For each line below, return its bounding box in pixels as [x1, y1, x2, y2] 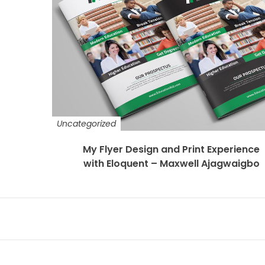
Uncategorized [56, 118, 116, 130]
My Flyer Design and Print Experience [83, 143, 260, 157]
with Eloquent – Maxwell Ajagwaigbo [83, 157, 260, 171]
